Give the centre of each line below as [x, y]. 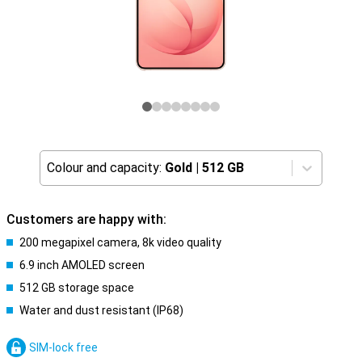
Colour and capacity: [104, 168]
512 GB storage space [77, 288]
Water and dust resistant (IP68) [101, 310]
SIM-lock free [63, 347]
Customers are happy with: [86, 219]
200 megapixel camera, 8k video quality [120, 242]
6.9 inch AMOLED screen [82, 265]
